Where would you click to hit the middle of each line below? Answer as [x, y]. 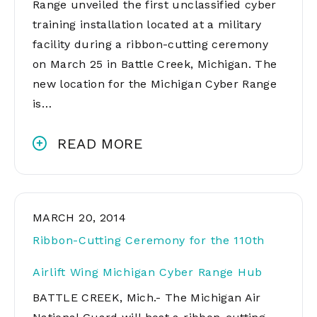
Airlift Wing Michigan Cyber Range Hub [148, 272]
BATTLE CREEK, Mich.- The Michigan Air [147, 298]
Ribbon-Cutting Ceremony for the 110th [149, 240]
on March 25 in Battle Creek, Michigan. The [155, 64]
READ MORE [100, 144]
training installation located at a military [147, 24]
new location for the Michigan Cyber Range [155, 84]
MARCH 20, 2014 [80, 218]
